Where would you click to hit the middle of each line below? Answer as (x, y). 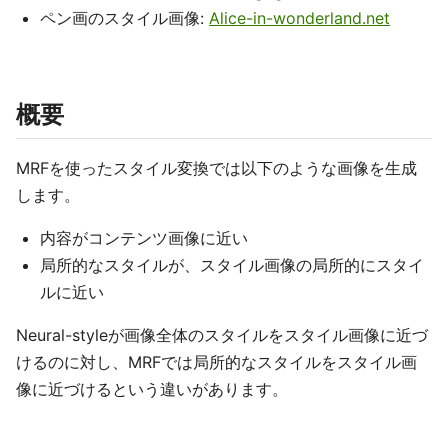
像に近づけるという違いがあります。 (152, 389)
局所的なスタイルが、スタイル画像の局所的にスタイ (232, 265)
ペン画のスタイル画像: (124, 18)
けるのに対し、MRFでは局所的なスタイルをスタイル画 (216, 362)
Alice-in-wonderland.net (299, 18)
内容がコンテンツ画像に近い (144, 238)
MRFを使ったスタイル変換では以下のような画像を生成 (216, 168)
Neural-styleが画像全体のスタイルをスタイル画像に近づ (222, 335)
